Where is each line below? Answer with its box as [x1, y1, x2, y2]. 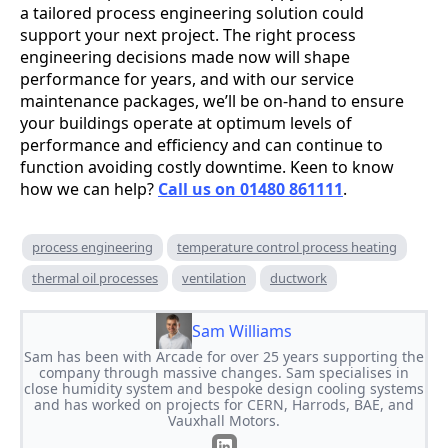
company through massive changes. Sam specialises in [39, 363, 409, 383]
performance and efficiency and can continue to [20, 134, 383, 157]
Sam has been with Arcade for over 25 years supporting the [24, 347, 424, 367]
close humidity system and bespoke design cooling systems [24, 379, 424, 399]
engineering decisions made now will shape [20, 46, 350, 69]
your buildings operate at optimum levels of [20, 112, 352, 135]
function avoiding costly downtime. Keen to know [20, 156, 394, 179]
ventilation [182, 269, 246, 288]
